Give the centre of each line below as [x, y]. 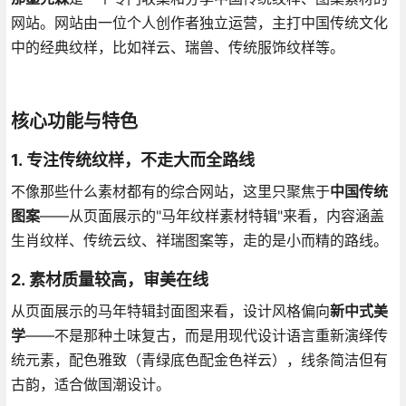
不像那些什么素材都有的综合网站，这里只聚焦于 [170, 191]
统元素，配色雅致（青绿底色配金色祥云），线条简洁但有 [199, 359]
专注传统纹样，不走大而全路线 [140, 159]
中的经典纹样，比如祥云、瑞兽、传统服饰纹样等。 [177, 47]
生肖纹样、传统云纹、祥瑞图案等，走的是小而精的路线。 [199, 240]
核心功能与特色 [74, 121]
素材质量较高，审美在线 [118, 279]
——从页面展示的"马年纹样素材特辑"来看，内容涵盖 [212, 215]
